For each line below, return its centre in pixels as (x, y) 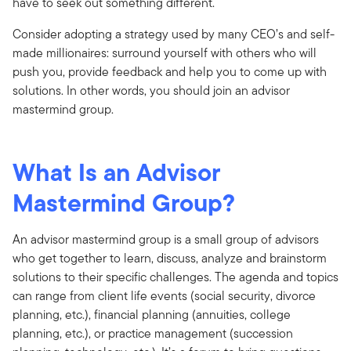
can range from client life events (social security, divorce (164, 295)
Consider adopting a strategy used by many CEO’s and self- (174, 34)
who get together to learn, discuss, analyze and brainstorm (170, 258)
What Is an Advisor (116, 172)
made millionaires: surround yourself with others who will (165, 52)
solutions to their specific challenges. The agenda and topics (175, 277)
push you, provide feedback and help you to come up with (170, 71)
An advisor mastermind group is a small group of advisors (166, 239)
